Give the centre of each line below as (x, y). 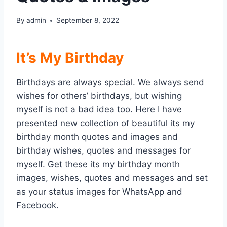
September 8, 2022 (88, 21)
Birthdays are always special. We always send (110, 82)
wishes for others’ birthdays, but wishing (99, 96)
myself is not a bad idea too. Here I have (99, 110)
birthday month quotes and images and (97, 137)
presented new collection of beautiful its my (105, 123)
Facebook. (37, 205)
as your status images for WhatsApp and (99, 192)
